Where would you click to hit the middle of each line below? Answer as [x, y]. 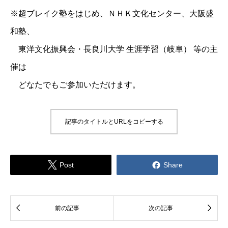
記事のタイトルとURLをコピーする [114, 121]
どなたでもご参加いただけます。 [75, 84]
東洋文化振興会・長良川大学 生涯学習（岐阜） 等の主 [114, 49]
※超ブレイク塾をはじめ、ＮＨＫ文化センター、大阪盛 [112, 13]
